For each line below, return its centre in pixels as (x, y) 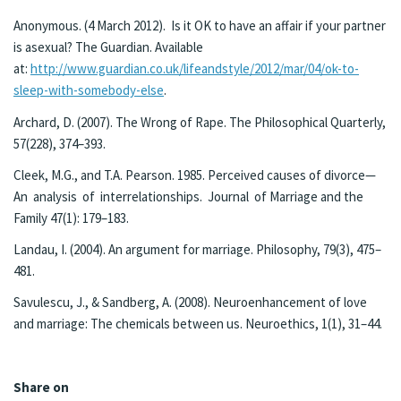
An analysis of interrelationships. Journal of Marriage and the (188, 196)
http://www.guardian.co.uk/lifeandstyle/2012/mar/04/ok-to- (195, 69)
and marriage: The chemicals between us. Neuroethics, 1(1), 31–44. (198, 324)
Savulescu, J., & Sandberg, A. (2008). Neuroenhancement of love (190, 303)
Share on (41, 387)
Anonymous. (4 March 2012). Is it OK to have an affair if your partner (200, 26)
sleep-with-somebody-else (89, 90)
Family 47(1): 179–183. (71, 218)
